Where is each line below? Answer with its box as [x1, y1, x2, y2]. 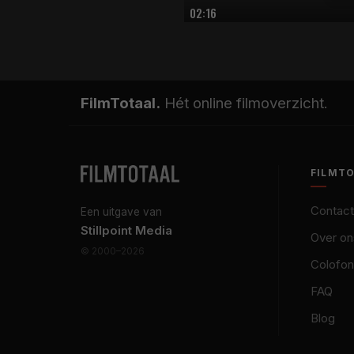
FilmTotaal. [81, 94, 160, 111]
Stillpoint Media [81, 223, 172, 238]
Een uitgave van [81, 205, 162, 218]
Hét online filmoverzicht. [160, 94, 328, 111]
